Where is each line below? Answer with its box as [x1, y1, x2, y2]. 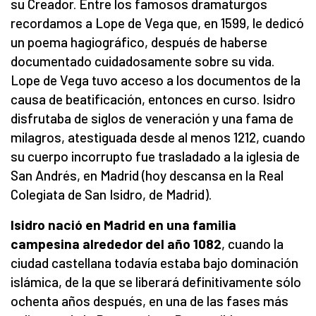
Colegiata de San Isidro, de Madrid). [11, 186, 212, 202]
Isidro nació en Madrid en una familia [11, 216, 236, 233]
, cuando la [221, 235, 284, 252]
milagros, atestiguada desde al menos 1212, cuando [11, 128, 305, 145]
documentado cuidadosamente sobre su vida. [11, 52, 274, 69]
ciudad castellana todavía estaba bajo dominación [11, 254, 298, 271]
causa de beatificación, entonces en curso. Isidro [11, 90, 296, 107]
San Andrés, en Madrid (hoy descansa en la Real [11, 166, 284, 183]
